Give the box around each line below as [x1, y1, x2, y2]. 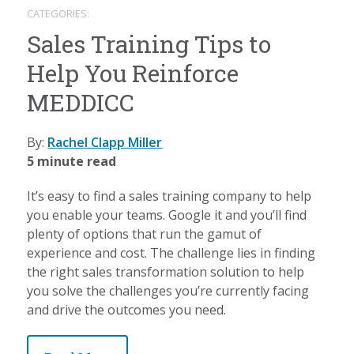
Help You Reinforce [27, 57, 239, 88]
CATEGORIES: [27, 6, 90, 21]
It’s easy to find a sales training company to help [27, 186, 312, 205]
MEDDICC [27, 86, 135, 118]
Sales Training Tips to [27, 28, 272, 59]
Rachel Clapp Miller [47, 133, 163, 151]
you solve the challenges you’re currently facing [27, 281, 310, 299]
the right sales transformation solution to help [27, 262, 305, 281]
